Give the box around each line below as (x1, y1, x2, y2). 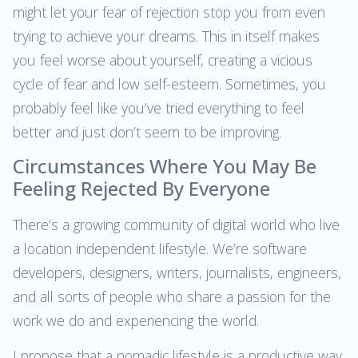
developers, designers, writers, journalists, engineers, (13, 262, 341, 282)
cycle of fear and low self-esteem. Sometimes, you (13, 74, 326, 93)
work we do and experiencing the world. (13, 310, 259, 330)
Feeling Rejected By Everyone (13, 174, 270, 201)
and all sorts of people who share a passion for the (13, 286, 331, 306)
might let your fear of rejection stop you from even (13, 2, 325, 22)
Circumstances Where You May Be (13, 152, 316, 179)
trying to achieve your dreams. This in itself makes (13, 26, 320, 46)
